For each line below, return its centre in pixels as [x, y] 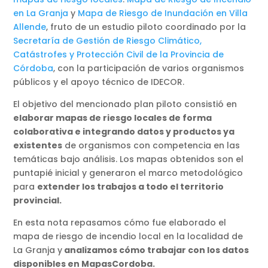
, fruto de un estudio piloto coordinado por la [146, 27]
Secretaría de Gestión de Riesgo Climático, [108, 41]
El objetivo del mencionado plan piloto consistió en [125, 104]
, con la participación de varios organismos [149, 68]
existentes [38, 146]
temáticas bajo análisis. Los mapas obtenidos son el [129, 159]
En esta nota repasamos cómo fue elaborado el [120, 223]
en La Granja [41, 13]
